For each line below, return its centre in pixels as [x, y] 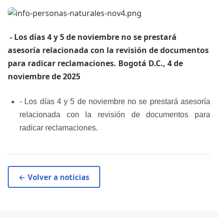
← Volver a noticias [54, 177]
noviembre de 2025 [44, 77]
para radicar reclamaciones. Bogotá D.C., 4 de [95, 64]
